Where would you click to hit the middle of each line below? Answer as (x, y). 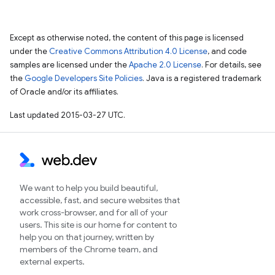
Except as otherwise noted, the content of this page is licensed (127, 37)
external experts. (52, 261)
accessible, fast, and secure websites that (100, 200)
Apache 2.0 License (165, 64)
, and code (227, 51)
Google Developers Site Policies (83, 78)
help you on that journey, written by (87, 237)
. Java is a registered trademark (202, 78)
